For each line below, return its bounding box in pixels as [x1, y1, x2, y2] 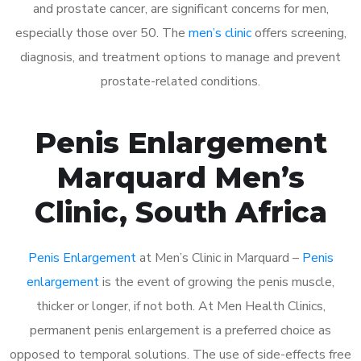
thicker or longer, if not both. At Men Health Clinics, [35, 297, 326, 315]
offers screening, [251, 23, 346, 42]
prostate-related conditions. [101, 72, 260, 90]
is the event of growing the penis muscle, [99, 272, 334, 291]
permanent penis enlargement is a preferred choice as [30, 321, 331, 339]
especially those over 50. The [15, 23, 189, 42]
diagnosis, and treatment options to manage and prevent [20, 48, 341, 66]
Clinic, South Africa [34, 193, 327, 230]
